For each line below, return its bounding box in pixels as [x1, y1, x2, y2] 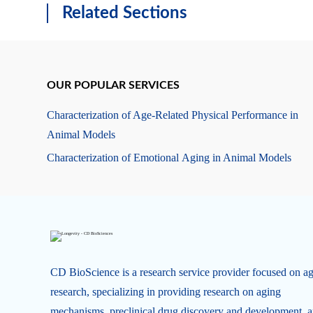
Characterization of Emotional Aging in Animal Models [47, 152, 292, 163]
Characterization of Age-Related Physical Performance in [47, 109, 299, 121]
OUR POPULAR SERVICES [47, 80, 180, 91]
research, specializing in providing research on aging [50, 286, 281, 298]
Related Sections [62, 5, 188, 22]
